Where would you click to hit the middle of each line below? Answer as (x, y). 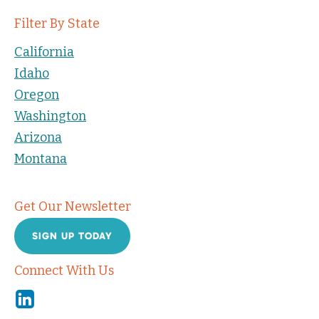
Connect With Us (64, 270)
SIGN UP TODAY (72, 236)
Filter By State (57, 23)
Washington (50, 116)
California (44, 52)
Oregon (37, 94)
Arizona (38, 137)
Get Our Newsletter (73, 206)
